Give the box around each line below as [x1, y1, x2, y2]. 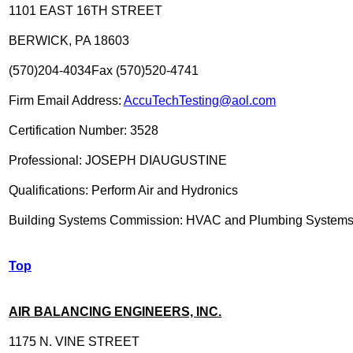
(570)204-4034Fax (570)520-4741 [9, 63, 199, 77]
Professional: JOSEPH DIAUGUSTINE [9, 153, 227, 167]
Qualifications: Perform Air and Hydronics [9, 183, 238, 197]
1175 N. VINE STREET [9, 334, 139, 348]
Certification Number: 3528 [9, 123, 158, 137]
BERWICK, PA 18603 [9, 33, 129, 47]
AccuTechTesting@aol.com [124, 93, 276, 107]
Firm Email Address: [9, 93, 124, 107]
